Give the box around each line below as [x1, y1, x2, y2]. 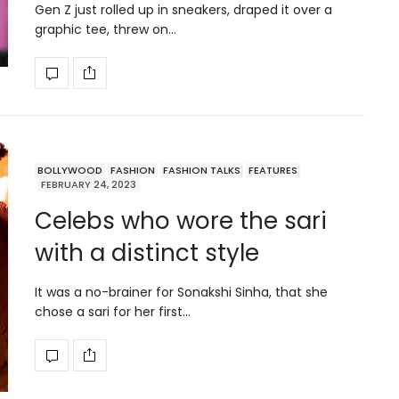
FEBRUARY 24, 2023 [41, 176, 136, 191]
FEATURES [248, 162, 297, 177]
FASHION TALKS [163, 162, 240, 177]
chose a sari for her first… [35, 302, 191, 321]
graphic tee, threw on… [35, 20, 176, 38]
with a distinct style [35, 236, 259, 269]
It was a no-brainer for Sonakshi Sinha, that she [35, 282, 328, 301]
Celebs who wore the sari [35, 204, 327, 237]
